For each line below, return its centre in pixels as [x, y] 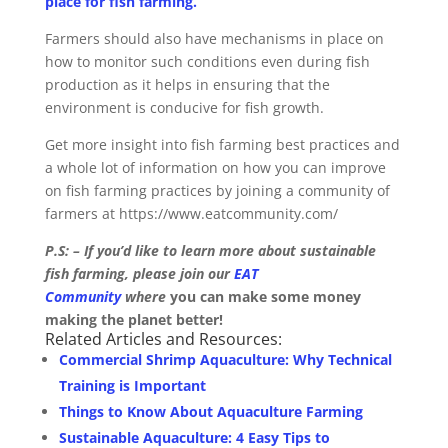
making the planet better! [133, 319]
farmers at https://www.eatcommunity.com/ [191, 213]
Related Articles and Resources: [163, 338]
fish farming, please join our [139, 273]
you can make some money [265, 296]
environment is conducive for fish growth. [186, 107]
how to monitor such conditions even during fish [207, 61]
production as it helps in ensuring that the [187, 84]
